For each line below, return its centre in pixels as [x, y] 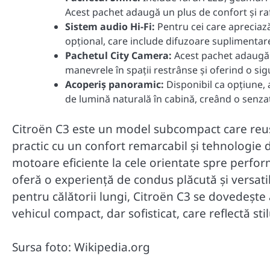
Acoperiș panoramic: [115, 84]
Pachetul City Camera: [118, 55]
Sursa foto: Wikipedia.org [81, 247]
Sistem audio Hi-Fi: [110, 26]
